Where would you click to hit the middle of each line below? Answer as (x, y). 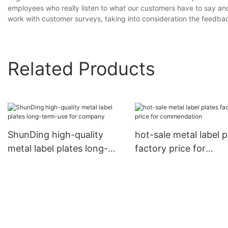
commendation (167, 162)
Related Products (81, 68)
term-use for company (56, 162)
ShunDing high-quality (55, 135)
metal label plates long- (58, 149)
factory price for (170, 149)
